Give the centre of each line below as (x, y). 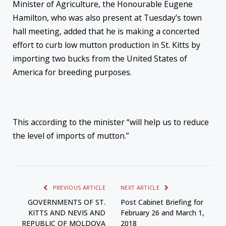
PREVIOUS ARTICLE (78, 188)
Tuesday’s (162, 18)
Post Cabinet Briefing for (162, 202)
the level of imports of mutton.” (71, 136)
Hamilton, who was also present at (78, 18)
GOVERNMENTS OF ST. (67, 202)
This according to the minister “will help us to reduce (111, 122)
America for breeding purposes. (72, 72)
